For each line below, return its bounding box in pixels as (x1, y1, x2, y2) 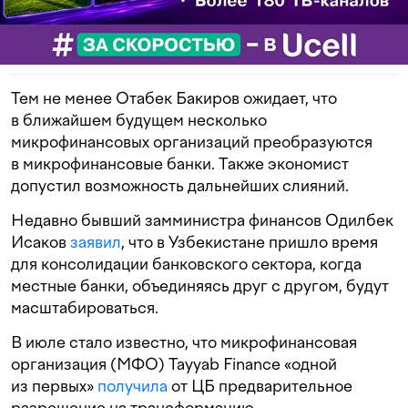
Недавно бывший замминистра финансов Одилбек (11, 210, 393, 230)
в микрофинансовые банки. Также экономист (11, 154, 349, 174)
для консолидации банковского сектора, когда (11, 254, 362, 274)
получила (97, 376, 168, 396)
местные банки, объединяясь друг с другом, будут (11, 276, 389, 296)
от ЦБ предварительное (168, 376, 352, 396)
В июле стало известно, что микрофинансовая (11, 332, 357, 352)
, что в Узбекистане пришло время (121, 232, 378, 252)
